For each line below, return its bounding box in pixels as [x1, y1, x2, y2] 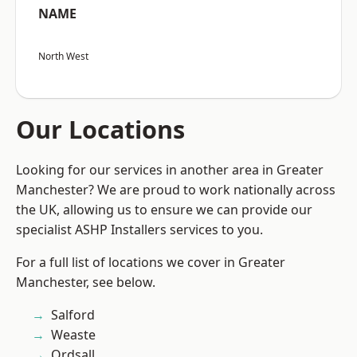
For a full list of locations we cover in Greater [16, 253, 285, 272]
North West [38, 49, 88, 64]
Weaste [51, 326, 96, 344]
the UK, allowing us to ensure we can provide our [16, 201, 312, 219]
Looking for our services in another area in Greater [16, 161, 324, 179]
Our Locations [16, 112, 185, 147]
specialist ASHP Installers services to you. [16, 221, 263, 239]
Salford [51, 306, 95, 324]
